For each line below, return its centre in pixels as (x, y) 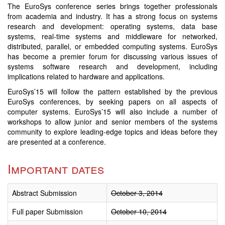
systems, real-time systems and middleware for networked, (113, 36)
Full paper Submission (47, 212)
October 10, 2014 (139, 212)
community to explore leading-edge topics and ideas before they (113, 132)
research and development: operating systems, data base (113, 26)
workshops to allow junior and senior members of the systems (113, 122)
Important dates (56, 168)
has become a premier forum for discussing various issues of (113, 56)
